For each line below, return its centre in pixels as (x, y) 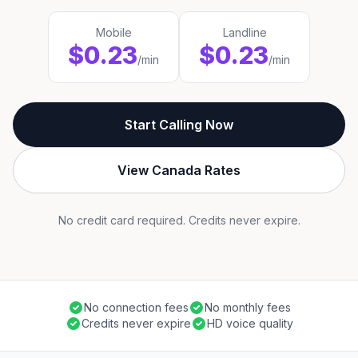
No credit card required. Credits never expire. (179, 220)
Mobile (113, 32)
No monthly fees (247, 307)
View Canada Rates (179, 170)
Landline (245, 32)
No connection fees (136, 307)
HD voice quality (250, 323)
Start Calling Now (179, 125)
